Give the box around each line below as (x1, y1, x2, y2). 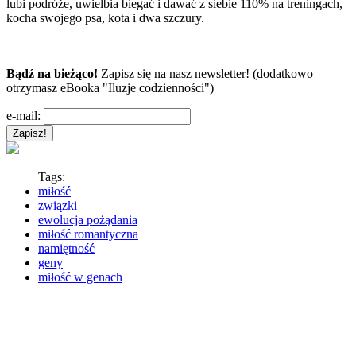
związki (38, 198, 77, 212)
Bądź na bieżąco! (6, 66, 98, 80)
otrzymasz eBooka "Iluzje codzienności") (6, 80, 214, 95)
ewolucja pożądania (38, 212, 137, 226)
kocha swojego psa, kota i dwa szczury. (6, 10, 204, 25)
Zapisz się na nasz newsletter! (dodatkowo (98, 66, 313, 80)
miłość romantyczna (38, 226, 138, 241)
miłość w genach (38, 269, 122, 284)
